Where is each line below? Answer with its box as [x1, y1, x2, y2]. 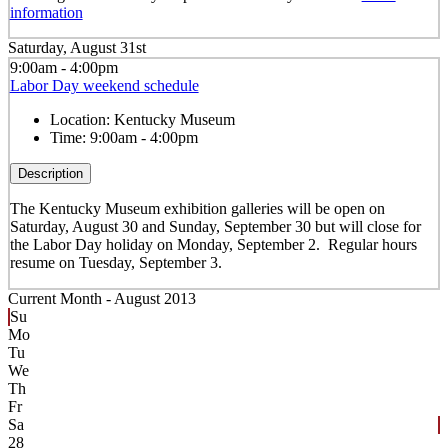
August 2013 [114, 289, 196, 307]
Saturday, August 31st [8, 39, 146, 57]
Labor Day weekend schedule [9, 77, 199, 95]
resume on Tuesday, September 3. [9, 254, 222, 272]
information [9, 3, 83, 21]
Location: [49, 111, 114, 129]
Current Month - [8, 289, 114, 307]
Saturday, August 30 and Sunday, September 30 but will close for [9, 218, 421, 236]
